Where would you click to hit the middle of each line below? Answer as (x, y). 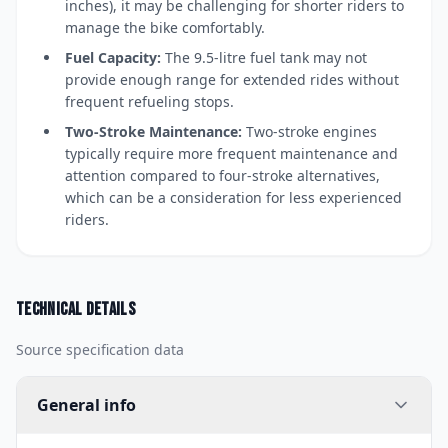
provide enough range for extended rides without (232, 79)
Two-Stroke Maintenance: (153, 131)
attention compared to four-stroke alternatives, (222, 175)
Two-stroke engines (309, 131)
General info (86, 404)
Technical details (76, 309)
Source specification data (100, 349)
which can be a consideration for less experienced (233, 197)
